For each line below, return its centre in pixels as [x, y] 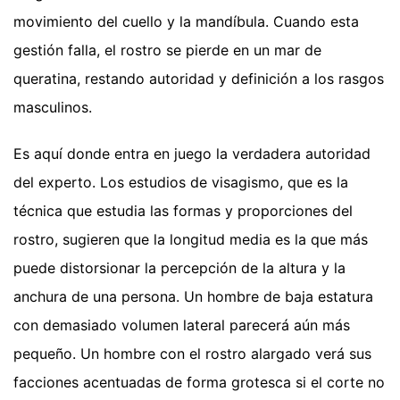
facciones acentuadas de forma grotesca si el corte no [199, 383]
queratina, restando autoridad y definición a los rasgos [199, 79]
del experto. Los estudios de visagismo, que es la [181, 183]
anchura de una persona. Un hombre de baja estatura [193, 297]
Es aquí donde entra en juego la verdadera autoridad [192, 154]
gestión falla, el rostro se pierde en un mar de [167, 50]
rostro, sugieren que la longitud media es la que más [191, 240]
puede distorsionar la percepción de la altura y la [179, 268]
